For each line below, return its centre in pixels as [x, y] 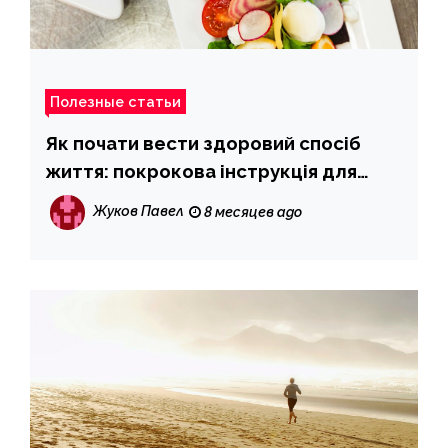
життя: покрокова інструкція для [201, 170]
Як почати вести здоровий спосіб [203, 142]
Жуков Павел [138, 211]
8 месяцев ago [251, 211]
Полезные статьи [115, 101]
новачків [86, 198]
